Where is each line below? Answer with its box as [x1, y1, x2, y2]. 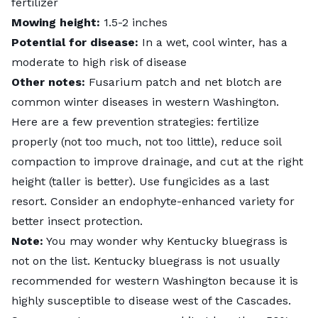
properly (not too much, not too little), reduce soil [11, 134, 281, 148]
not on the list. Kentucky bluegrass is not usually [11, 253, 280, 268]
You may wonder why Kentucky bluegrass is [43, 234, 287, 248]
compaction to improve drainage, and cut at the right [11, 154, 303, 168]
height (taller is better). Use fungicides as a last [11, 174, 269, 188]
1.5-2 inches [100, 15, 168, 29]
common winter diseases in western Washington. [11, 94, 279, 109]
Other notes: [11, 75, 89, 89]
